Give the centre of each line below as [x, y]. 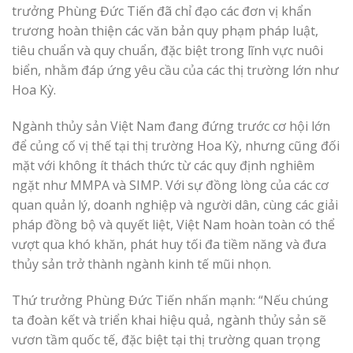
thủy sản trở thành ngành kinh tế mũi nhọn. [141, 264]
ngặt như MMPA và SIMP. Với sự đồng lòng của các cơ [170, 185]
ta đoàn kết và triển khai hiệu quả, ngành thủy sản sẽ [169, 320]
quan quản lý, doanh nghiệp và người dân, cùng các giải [175, 204]
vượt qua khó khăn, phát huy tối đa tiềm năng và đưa [169, 244]
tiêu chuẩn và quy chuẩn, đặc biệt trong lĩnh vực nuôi [167, 50]
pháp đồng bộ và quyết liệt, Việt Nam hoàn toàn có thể [173, 224]
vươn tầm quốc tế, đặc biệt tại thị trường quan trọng [166, 339]
